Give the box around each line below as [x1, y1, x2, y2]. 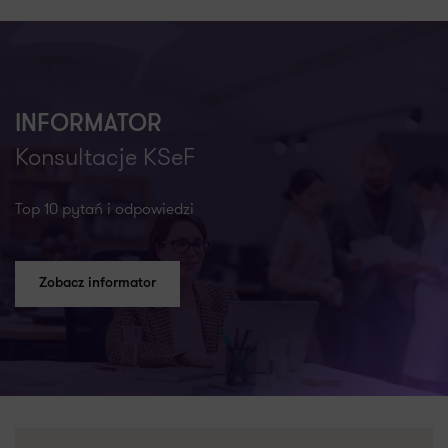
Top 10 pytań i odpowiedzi [15, 197, 194, 220]
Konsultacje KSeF [15, 140, 196, 174]
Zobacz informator [39, 276, 156, 291]
